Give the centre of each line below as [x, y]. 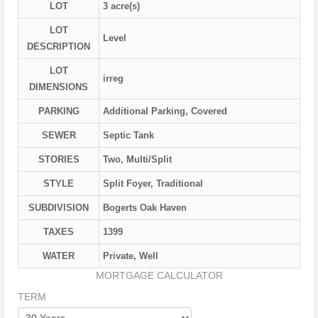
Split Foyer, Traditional [153, 184]
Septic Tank [128, 136]
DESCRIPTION [59, 47]
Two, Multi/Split [137, 160]
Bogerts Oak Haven [145, 208]
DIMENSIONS [59, 87]
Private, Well [131, 256]
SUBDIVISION [59, 208]
